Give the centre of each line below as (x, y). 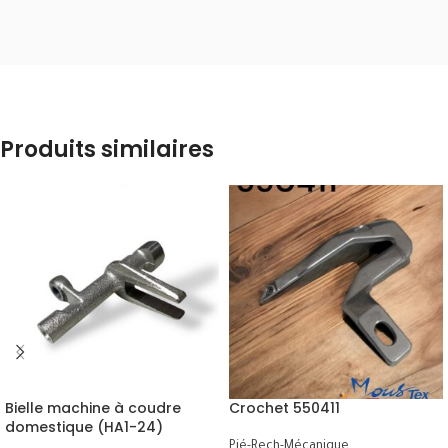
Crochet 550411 (284, 407)
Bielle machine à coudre (93, 407)
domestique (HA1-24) (84, 426)
